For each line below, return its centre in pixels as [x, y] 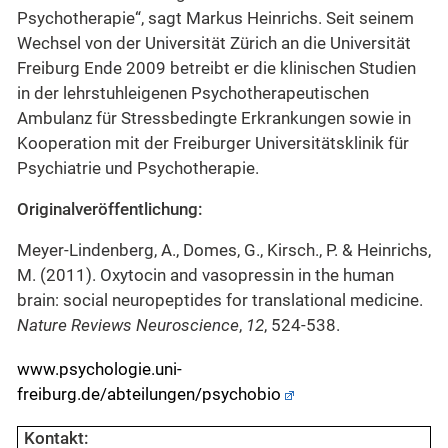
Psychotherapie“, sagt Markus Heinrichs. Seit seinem [215, 19]
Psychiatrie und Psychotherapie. [138, 169]
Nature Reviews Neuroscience [128, 326]
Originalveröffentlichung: [110, 210]
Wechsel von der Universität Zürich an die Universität [214, 44]
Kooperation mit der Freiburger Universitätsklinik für [213, 144]
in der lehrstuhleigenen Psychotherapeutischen [193, 94]
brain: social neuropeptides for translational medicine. [220, 301]
